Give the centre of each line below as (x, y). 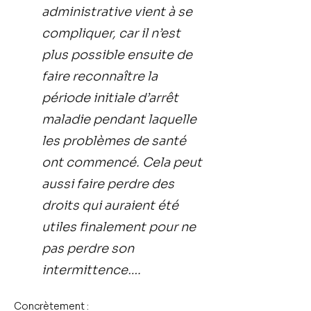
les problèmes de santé (114, 141)
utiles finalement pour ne (119, 227)
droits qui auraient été (110, 205)
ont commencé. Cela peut (122, 162)
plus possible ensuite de (117, 55)
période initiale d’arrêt (110, 98)
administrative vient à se (117, 12)
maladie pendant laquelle (119, 119)
